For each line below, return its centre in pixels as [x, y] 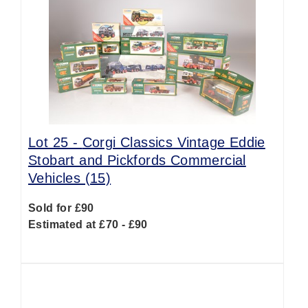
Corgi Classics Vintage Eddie [174, 142]
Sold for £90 [61, 208]
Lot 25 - [55, 142]
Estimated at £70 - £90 [88, 224]
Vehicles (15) [70, 178]
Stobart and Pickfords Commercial [137, 160]
